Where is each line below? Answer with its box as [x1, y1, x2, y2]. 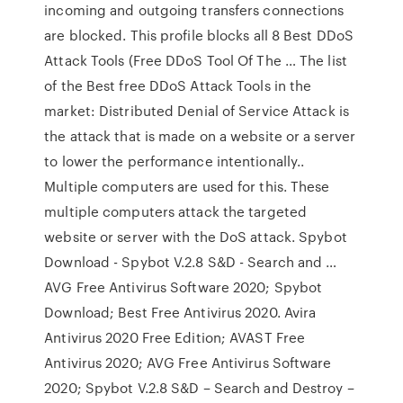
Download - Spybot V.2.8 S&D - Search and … [44, 252, 337, 272]
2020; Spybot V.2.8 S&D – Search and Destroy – [44, 378, 354, 398]
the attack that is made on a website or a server [44, 126, 356, 146]
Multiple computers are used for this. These [44, 176, 330, 196]
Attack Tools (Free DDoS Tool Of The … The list [44, 50, 347, 70]
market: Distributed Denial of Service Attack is [44, 101, 349, 121]
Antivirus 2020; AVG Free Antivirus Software [44, 353, 332, 372]
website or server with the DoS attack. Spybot [44, 227, 347, 246]
